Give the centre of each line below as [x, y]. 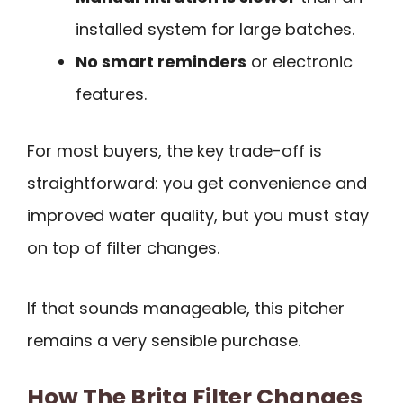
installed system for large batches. [215, 29]
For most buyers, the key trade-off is [175, 150]
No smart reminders [161, 61]
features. [111, 94]
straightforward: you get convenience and [197, 183]
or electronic [300, 61]
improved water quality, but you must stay [198, 215]
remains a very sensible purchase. [164, 340]
